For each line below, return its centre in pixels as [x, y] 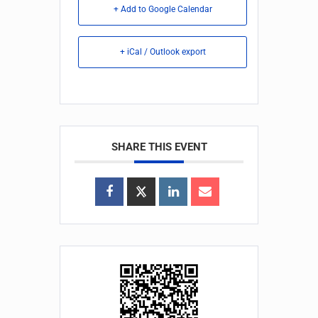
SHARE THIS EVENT [159, 147]
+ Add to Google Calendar [163, 9]
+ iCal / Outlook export [163, 51]
